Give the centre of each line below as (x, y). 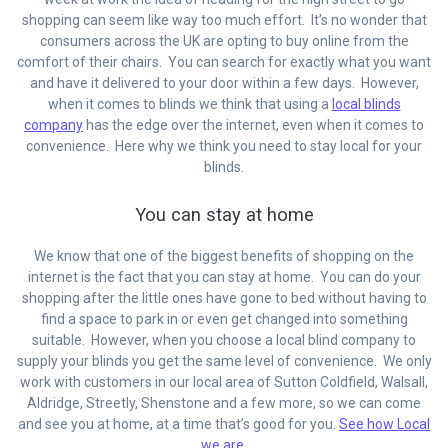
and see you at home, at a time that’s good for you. (178, 423)
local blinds (366, 103)
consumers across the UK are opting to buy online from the (224, 40)
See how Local (384, 423)
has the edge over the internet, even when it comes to (253, 124)
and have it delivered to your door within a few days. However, (224, 82)
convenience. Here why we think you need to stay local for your (224, 145)
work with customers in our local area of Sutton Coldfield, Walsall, (224, 381)
